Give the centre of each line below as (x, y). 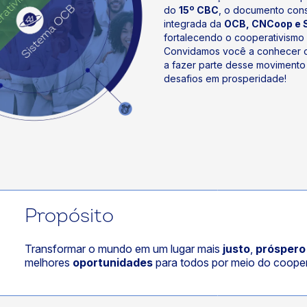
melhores (48, 262)
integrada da (194, 23)
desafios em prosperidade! (225, 78)
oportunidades (112, 262)
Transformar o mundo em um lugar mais (123, 248)
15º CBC (199, 10)
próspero (280, 248)
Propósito (69, 216)
